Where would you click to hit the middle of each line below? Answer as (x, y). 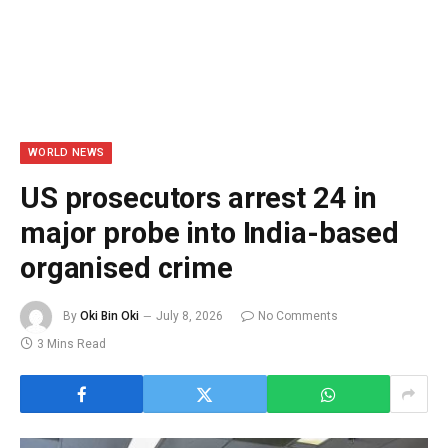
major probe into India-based (209, 233)
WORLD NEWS (66, 152)
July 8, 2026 (189, 316)
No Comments (298, 316)
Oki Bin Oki (109, 316)
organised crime (126, 268)
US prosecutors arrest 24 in (199, 198)
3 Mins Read (71, 344)
